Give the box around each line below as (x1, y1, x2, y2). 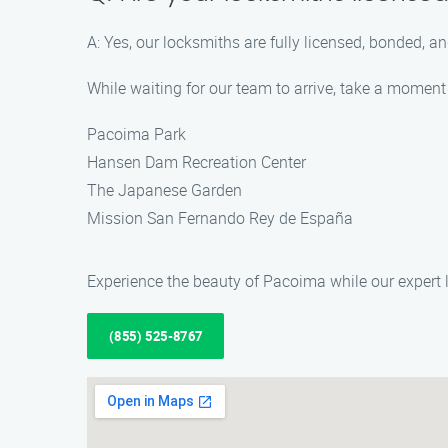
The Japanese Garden (87, 179, 242, 201)
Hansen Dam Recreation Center (87, 151, 306, 173)
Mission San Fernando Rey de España (87, 207, 353, 229)
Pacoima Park (87, 123, 186, 145)
